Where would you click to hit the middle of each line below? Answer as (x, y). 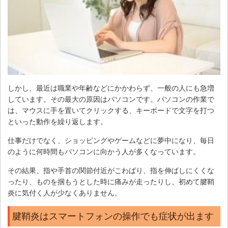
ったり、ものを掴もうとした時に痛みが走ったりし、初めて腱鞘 (111, 181)
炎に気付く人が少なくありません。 (65, 193)
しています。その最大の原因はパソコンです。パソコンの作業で (111, 99)
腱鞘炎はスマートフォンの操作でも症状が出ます (113, 216)
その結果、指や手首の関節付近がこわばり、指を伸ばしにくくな (111, 170)
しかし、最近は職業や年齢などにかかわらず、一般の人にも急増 (111, 88)
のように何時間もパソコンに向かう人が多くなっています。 (104, 151)
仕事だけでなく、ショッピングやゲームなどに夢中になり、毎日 (111, 140)
